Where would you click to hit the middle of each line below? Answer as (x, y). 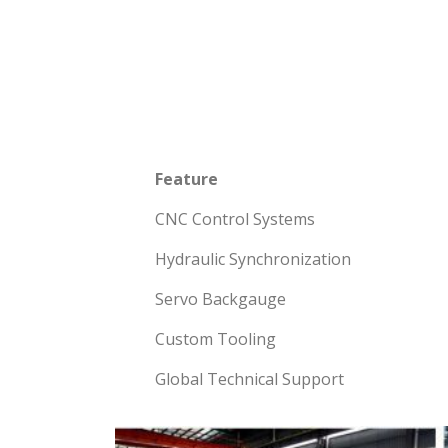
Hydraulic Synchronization (253, 258)
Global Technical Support (249, 378)
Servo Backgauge (220, 298)
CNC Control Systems (235, 218)
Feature (186, 178)
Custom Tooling (215, 338)
